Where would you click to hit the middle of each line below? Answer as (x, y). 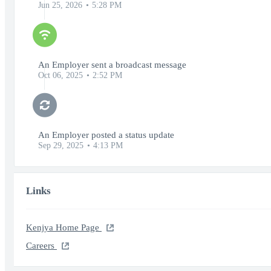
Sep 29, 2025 (61, 145)
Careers (41, 245)
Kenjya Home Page (64, 227)
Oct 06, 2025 (60, 75)
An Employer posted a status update (106, 135)
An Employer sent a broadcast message (112, 64)
